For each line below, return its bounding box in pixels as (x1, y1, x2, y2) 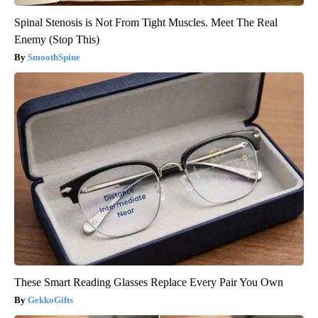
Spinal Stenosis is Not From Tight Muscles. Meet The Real (14, 16, 278, 28)
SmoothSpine (28, 51, 80, 62)
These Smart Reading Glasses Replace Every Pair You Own (14, 275, 283, 288)
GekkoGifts (28, 294, 73, 305)
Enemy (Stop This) (14, 33, 99, 45)
